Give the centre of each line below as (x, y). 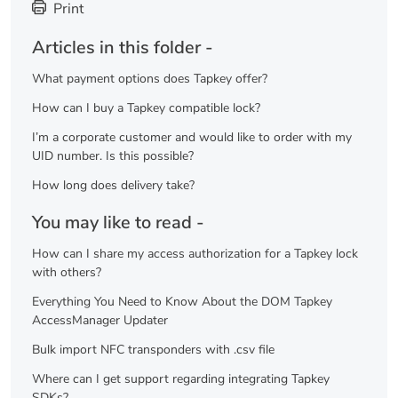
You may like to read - (118, 223)
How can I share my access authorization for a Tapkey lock (195, 254)
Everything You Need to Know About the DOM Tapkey (182, 302)
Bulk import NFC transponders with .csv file (153, 350)
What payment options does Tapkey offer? (150, 79)
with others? (67, 273)
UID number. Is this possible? (113, 156)
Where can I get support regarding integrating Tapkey (181, 379)
